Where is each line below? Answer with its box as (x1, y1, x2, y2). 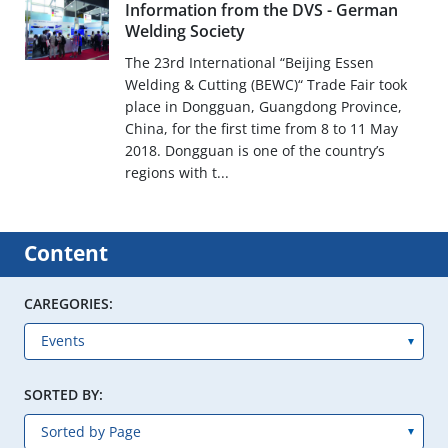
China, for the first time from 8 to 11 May (124, 119, 398, 139)
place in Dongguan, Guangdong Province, (124, 97, 402, 117)
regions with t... (124, 163, 229, 183)
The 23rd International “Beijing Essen (124, 53, 374, 73)
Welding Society (124, 20, 245, 43)
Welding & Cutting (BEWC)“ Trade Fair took (124, 75, 407, 95)
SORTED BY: (24, 384, 103, 404)
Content (24, 239, 108, 268)
